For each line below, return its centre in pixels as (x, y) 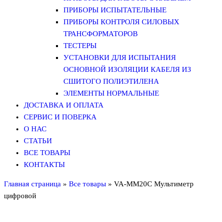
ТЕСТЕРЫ (80, 46)
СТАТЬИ (38, 141)
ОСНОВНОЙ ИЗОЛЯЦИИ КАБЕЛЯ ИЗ (127, 69)
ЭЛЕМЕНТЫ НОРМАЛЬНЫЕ (111, 93)
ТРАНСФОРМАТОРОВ (101, 34)
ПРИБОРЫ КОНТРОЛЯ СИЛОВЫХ (121, 22)
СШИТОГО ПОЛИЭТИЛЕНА (111, 81)
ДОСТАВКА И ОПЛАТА (64, 105)
